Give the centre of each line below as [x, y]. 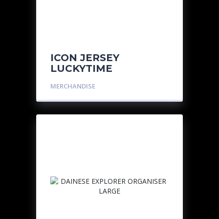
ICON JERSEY [85, 58]
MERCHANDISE [73, 86]
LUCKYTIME [81, 68]
